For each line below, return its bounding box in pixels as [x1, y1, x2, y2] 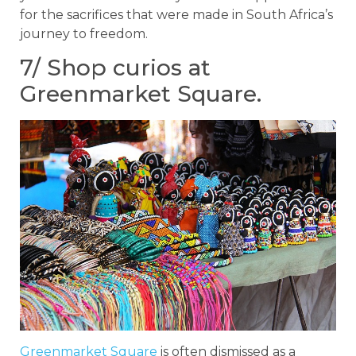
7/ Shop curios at [20, 54, 211, 82]
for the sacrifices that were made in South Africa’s [20, 6, 333, 22]
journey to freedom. [20, 25, 148, 41]
